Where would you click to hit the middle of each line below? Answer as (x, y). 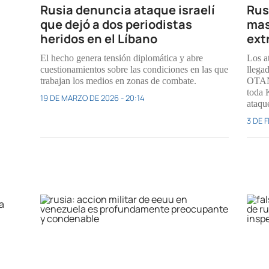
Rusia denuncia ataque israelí (128, 10)
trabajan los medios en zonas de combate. (119, 80)
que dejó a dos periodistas (116, 24)
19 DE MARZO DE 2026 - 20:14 (93, 98)
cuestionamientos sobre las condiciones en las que (134, 69)
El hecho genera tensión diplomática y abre (122, 58)
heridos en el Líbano (99, 38)
